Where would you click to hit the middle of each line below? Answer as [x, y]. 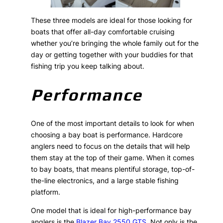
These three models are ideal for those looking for [112, 20]
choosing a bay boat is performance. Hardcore [107, 134]
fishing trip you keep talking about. [88, 66]
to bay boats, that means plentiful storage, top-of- [113, 169]
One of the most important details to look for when [113, 123]
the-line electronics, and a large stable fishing [105, 180]
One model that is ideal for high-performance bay [111, 210]
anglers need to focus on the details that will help [111, 146]
